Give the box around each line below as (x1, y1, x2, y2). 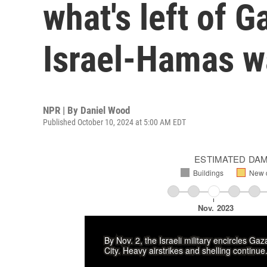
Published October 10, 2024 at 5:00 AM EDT (43, 117, 186, 127)
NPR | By (43, 104, 80, 116)
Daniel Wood (80, 104, 130, 116)
